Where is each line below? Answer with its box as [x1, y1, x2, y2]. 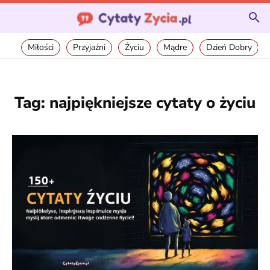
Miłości [28, 42, 54, 53]
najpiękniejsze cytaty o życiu [49, 92, 256, 113]
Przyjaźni [73, 42, 105, 53]
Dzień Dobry [206, 42, 252, 53]
